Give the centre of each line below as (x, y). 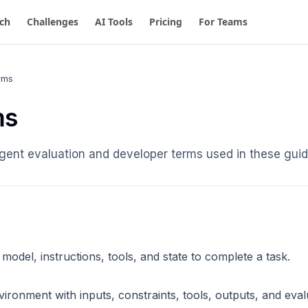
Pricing (166, 22)
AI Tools (114, 22)
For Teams (223, 22)
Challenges (53, 22)
